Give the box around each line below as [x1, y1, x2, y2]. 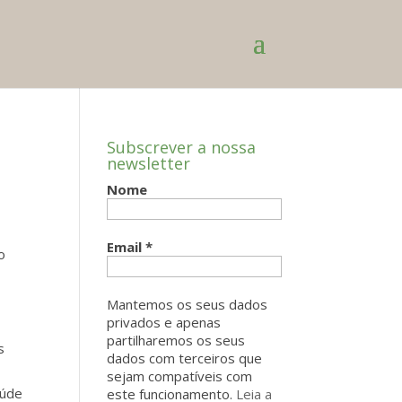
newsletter [107, 153, 191, 174]
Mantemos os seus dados [107, 295, 268, 313]
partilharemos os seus [107, 331, 246, 349]
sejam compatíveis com [107, 367, 253, 385]
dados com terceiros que [107, 349, 263, 367]
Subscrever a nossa [107, 136, 257, 158]
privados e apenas [107, 313, 222, 331]
